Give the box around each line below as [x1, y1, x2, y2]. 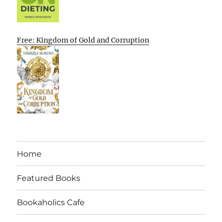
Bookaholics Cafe [17, 197, 85, 207]
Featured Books [17, 173, 81, 183]
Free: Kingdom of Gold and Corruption [17, 36, 150, 45]
